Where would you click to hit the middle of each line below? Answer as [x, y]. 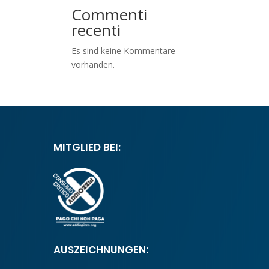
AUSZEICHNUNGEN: [101, 250]
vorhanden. [93, 65]
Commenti [110, 14]
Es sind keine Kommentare [124, 51]
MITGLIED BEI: [87, 147]
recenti [96, 30]
